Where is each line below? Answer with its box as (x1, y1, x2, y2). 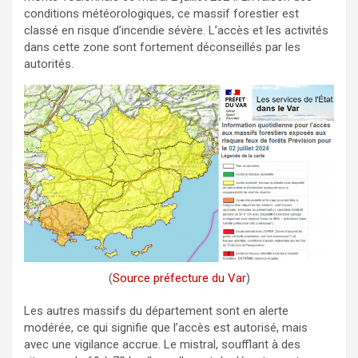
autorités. (24, 56, 74, 71)
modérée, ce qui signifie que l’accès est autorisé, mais (24, 320, 308, 335)
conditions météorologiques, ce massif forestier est (24, 6, 299, 21)
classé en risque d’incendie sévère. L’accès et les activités (24, 22, 328, 38)
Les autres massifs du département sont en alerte (24, 303, 288, 318)
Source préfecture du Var (112, 270, 246, 285)
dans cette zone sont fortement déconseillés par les (24, 39, 300, 54)
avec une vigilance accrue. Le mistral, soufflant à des (24, 336, 300, 352)
